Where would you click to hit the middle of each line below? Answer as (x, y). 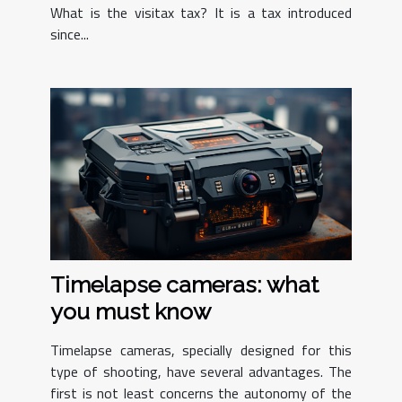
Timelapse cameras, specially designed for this (201, 350)
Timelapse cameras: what (184, 285)
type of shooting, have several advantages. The (201, 372)
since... (70, 34)
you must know (131, 312)
